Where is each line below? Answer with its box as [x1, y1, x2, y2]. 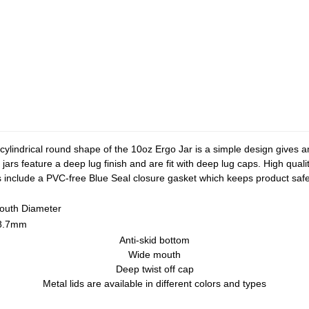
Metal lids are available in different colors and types [43, 278, 266, 289]
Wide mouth [128, 249, 181, 260]
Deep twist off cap [115, 263, 194, 275]
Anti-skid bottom [119, 235, 190, 246]
